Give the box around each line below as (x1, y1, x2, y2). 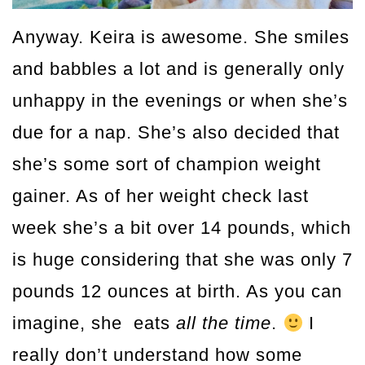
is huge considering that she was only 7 (12, 249, 353, 270)
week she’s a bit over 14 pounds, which (12, 218, 351, 239)
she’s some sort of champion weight (12, 154, 321, 175)
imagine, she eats (12, 313, 176, 334)
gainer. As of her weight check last (12, 186, 309, 207)
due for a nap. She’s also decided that (12, 122, 340, 143)
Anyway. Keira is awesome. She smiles (12, 27, 350, 48)
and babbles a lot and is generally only (12, 59, 345, 80)
